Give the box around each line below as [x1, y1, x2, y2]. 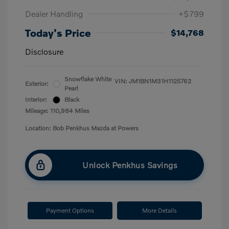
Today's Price [25, 27, 91, 39]
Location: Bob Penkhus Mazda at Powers [25, 124, 139, 132]
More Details [142, 207, 177, 214]
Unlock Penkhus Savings [82, 160, 177, 170]
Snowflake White [64, 75, 111, 83]
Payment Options [46, 207, 94, 214]
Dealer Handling [25, 9, 83, 18]
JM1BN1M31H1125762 [129, 77, 191, 85]
